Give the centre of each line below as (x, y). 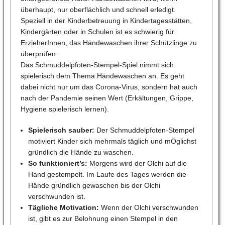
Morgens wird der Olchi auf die (137, 163)
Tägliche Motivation (63, 207)
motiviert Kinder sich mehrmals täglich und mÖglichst (113, 141)
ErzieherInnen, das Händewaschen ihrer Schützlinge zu (108, 42)
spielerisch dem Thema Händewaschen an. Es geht (102, 76)
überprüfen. (39, 53)
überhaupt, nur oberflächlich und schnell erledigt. (98, 9)
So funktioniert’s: (58, 163)
